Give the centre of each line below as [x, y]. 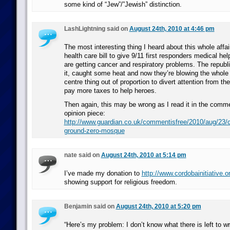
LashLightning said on [97, 29]
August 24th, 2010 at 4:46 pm [172, 29]
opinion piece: [84, 113]
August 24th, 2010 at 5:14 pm [143, 155]
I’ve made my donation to [103, 173]
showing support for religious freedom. [120, 182]
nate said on [82, 155]
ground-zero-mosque [94, 131]
